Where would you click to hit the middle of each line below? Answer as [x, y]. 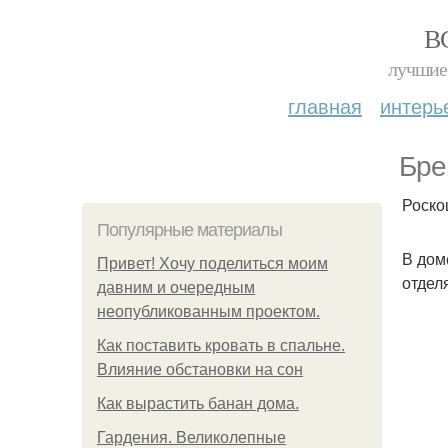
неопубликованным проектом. [208, 311]
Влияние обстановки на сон [200, 369]
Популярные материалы [189, 230]
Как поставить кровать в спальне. [221, 345]
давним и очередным [176, 287]
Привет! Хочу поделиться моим [212, 263]
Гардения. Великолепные [191, 437]
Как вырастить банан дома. [198, 403]
